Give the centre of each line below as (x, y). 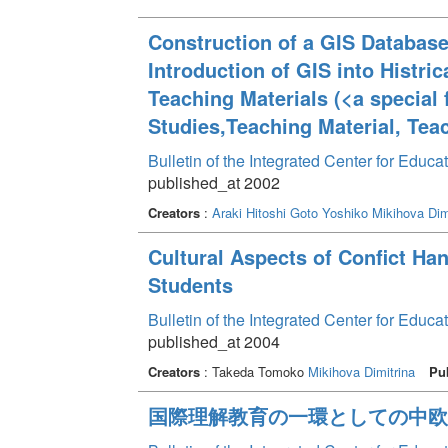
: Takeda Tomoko (253, 371)
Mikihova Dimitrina (361, 371)
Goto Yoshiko (328, 212)
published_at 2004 (213, 341)
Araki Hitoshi (248, 212)
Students (190, 284)
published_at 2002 (213, 182)
